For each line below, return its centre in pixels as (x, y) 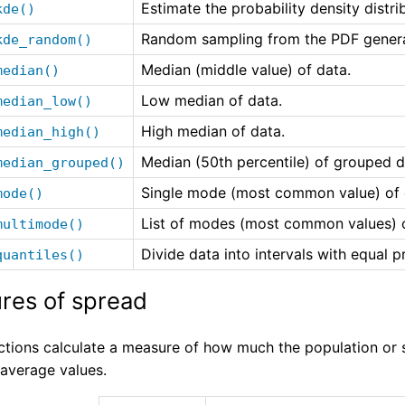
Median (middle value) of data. (245, 70)
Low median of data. (211, 101)
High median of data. (212, 132)
